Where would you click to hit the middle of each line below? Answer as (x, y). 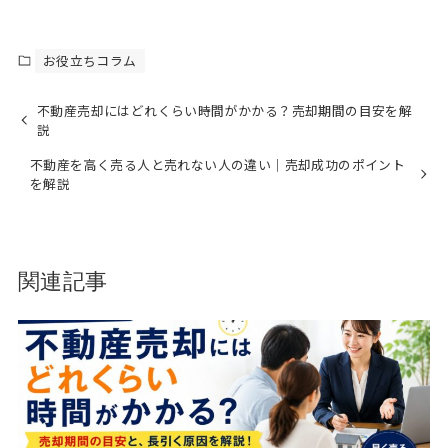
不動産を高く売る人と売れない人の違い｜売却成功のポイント (217, 164)
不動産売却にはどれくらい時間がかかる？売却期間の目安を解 (225, 110)
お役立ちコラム (89, 60)
